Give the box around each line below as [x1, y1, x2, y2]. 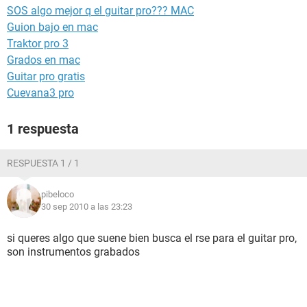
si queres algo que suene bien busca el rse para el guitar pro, [7, 232, 297, 245]
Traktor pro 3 [7, 37, 69, 50]
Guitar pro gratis [7, 70, 85, 83]
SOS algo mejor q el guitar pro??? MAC [7, 4, 194, 17]
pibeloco [41, 189, 74, 199]
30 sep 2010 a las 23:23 [41, 201, 132, 212]
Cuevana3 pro [7, 86, 74, 99]
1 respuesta [7, 121, 79, 137]
